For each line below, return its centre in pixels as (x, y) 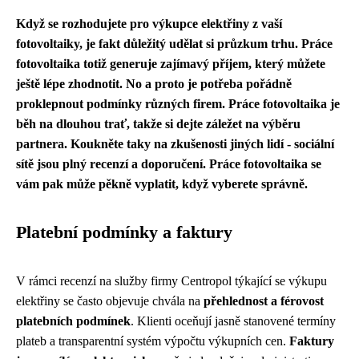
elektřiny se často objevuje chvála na (110, 301)
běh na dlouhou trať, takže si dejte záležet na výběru (158, 124)
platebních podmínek (73, 321)
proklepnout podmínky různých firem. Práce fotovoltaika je (178, 104)
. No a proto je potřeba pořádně (206, 84)
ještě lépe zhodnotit (68, 84)
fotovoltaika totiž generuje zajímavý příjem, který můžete (171, 64)
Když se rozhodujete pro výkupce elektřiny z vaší (149, 24)
